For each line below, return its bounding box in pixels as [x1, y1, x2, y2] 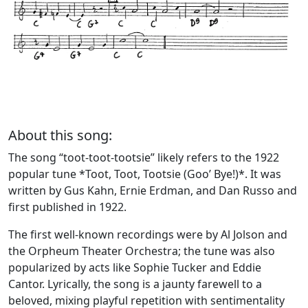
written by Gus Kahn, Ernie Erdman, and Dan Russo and [8, 183, 297, 199]
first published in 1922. [8, 199, 126, 215]
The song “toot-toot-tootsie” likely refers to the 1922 [8, 150, 279, 166]
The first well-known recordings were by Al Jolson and [8, 227, 287, 243]
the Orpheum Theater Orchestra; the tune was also [8, 243, 275, 259]
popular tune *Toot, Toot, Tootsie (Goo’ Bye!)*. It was [8, 166, 281, 182]
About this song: [8, 126, 112, 145]
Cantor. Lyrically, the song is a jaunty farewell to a [8, 276, 262, 292]
